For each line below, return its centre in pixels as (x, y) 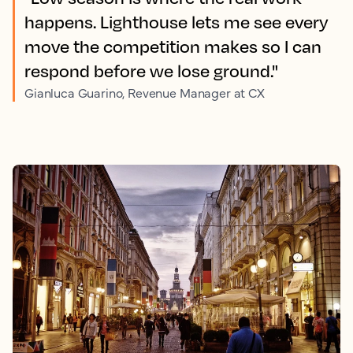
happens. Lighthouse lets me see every (176, 22)
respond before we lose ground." (151, 71)
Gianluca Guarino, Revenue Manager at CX (145, 93)
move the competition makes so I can (173, 46)
